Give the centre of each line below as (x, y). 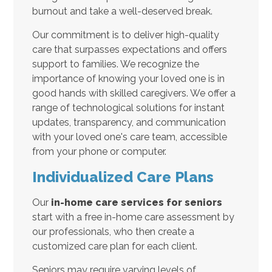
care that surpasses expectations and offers (129, 49)
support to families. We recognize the (115, 64)
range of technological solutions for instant (128, 107)
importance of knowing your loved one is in (128, 78)
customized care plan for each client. (114, 246)
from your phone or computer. (99, 151)
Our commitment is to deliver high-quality (125, 35)
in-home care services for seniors (136, 202)
